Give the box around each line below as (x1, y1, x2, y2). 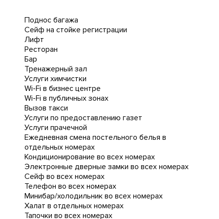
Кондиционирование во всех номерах (24, 152, 155, 162)
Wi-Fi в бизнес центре (24, 84, 101, 93)
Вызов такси (24, 103, 68, 113)
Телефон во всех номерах (24, 181, 116, 191)
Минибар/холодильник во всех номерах (24, 191, 163, 201)
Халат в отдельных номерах (24, 201, 124, 211)
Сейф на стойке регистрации (24, 25, 127, 35)
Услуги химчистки (24, 74, 87, 84)
